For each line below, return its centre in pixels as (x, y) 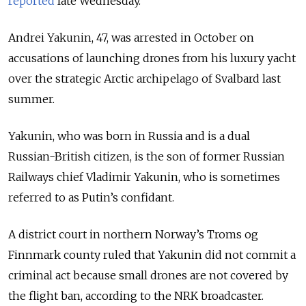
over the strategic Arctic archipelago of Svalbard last (144, 79)
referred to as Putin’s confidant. (91, 198)
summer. (31, 99)
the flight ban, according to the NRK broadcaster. (136, 296)
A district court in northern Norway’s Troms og (133, 235)
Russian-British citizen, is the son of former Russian (147, 157)
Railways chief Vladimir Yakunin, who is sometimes (144, 177)
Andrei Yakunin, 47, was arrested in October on (131, 38)
